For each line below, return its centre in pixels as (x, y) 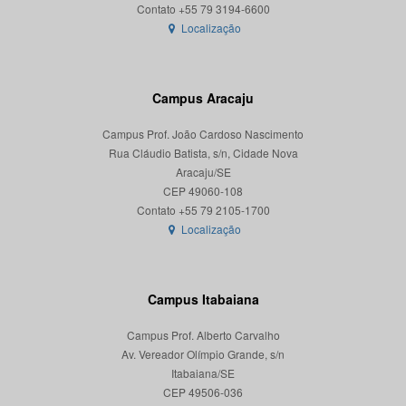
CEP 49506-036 (203, 392)
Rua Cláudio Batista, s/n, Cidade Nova (203, 153)
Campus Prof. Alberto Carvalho (203, 335)
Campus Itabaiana (203, 300)
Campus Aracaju (203, 98)
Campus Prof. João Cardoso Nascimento (203, 134)
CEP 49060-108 (203, 191)
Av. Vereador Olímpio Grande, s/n (203, 354)
